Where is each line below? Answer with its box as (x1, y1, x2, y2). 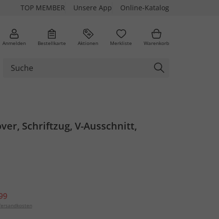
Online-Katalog (120, 3, 169, 12)
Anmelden (2, 39, 26, 46)
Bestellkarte (38, 39, 66, 46)
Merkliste (110, 39, 132, 46)
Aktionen (78, 39, 98, 46)
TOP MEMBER (21, 3, 65, 12)
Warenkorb (144, 39, 169, 46)
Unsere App (73, 3, 112, 12)
